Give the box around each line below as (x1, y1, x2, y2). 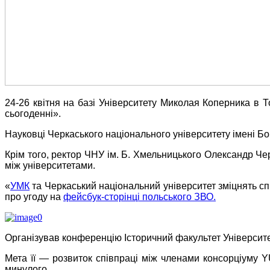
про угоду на (5, 192, 63, 202)
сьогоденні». (5, 108, 61, 119)
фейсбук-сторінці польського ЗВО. (63, 192, 216, 202)
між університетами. (5, 160, 95, 171)
